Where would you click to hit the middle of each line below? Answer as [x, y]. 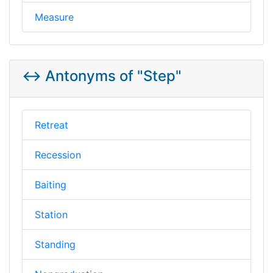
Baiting [51, 184]
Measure [54, 17]
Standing [55, 244]
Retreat [51, 125]
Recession [58, 154]
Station [51, 214]
